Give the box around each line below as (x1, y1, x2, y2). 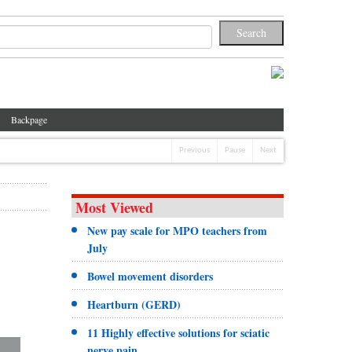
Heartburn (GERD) (86, 295, 181, 313)
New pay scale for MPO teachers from (86, 222, 267, 239)
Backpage (11, 112, 47, 126)
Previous (179, 145, 210, 155)
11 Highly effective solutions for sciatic (86, 324, 269, 341)
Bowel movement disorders (86, 267, 213, 284)
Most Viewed (75, 196, 153, 218)
